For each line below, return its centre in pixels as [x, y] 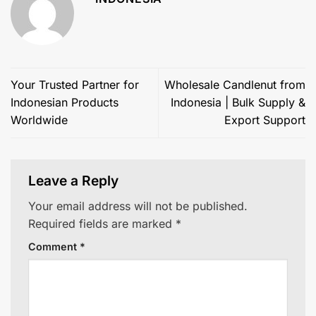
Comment [54, 247]
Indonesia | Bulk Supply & [238, 103]
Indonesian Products [65, 103]
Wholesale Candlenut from [235, 85]
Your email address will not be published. [138, 206]
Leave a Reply [75, 180]
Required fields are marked [102, 224]
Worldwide [39, 120]
